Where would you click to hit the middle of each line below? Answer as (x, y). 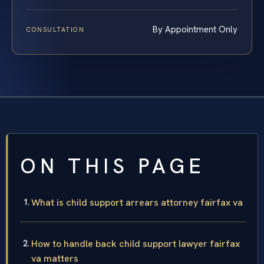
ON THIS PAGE (113, 166)
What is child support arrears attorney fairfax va (137, 203)
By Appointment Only (195, 30)
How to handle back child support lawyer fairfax (136, 244)
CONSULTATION (56, 30)
